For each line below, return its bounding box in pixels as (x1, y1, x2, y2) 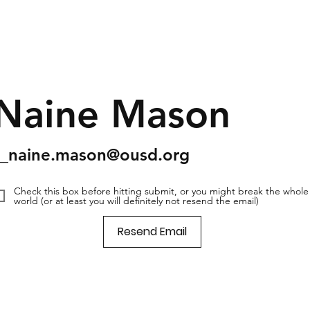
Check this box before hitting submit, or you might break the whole (13, 185, 309, 198)
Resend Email (117, 223, 187, 239)
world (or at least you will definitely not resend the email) (13, 194, 259, 208)
